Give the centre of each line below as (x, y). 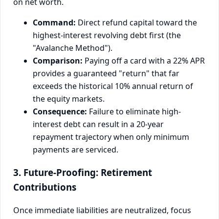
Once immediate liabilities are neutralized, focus (102, 210)
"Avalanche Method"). (73, 48)
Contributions (45, 187)
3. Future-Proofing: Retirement (83, 173)
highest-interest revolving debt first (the (107, 35)
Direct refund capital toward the (136, 23)
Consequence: (60, 112)
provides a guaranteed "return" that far (106, 74)
